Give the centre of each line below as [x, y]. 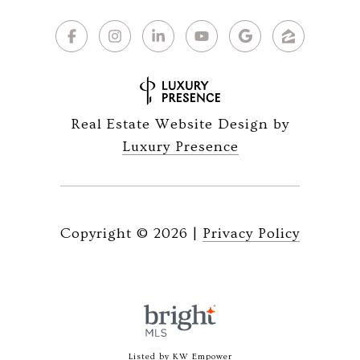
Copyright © [104, 234]
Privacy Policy [251, 234]
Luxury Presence [180, 147]
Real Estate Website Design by [180, 125]
